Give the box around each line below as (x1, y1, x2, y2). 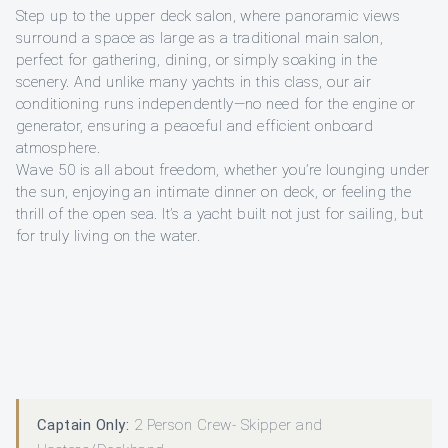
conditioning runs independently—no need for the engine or (16, 95, 416, 114)
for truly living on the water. (16, 227, 201, 246)
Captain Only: (37, 416, 130, 435)
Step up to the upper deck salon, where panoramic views (16, 7, 401, 26)
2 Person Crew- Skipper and (129, 416, 323, 435)
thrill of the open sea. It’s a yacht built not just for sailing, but (16, 205, 424, 224)
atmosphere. (16, 139, 101, 158)
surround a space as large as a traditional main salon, (16, 29, 384, 48)
